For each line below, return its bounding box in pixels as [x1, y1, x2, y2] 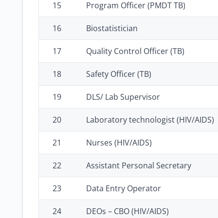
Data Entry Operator [86, 183, 161, 194]
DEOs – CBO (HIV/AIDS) [86, 206, 169, 217]
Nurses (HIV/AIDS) [86, 137, 152, 148]
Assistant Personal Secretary [86, 160, 191, 171]
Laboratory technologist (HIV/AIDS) [86, 114, 214, 125]
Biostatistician [86, 23, 138, 34]
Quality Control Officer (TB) [86, 46, 184, 56]
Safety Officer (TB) [86, 69, 151, 79]
